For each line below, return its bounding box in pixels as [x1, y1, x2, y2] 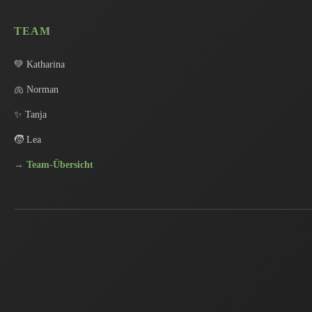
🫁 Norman [14, 84, 58, 95]
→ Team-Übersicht [14, 159, 93, 170]
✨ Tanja [14, 109, 47, 120]
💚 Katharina [14, 59, 65, 70]
